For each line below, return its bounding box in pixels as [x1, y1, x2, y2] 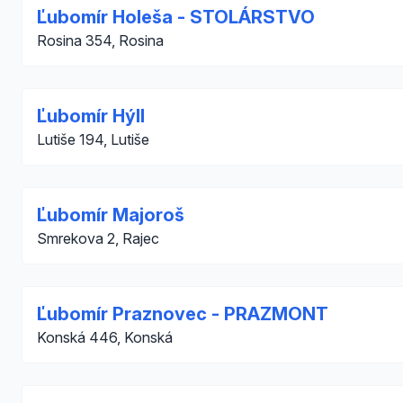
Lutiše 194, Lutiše [37, 130, 149, 148]
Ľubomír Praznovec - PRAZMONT [37, 303, 328, 325]
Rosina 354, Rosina [37, 31, 164, 49]
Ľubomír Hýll [37, 105, 145, 127]
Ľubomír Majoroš [37, 204, 184, 226]
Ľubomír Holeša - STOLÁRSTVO [37, 6, 315, 28]
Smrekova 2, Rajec [37, 229, 159, 247]
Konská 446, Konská [37, 328, 173, 346]
